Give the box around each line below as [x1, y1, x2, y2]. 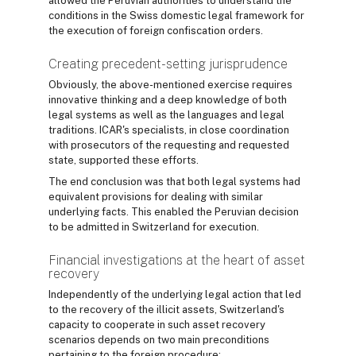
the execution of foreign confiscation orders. [48, 25, 263, 37]
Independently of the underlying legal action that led [48, 288, 301, 301]
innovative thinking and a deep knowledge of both [48, 94, 287, 106]
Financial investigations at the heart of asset [48, 253, 305, 269]
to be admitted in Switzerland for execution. [48, 221, 259, 234]
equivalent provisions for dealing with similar [48, 191, 263, 203]
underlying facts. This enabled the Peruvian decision [48, 206, 299, 219]
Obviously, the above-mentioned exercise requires [48, 79, 292, 91]
